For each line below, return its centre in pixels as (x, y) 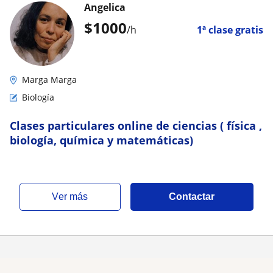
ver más (73, 197)
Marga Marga (49, 80)
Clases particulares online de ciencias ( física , (136, 126)
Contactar (192, 197)
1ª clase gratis (230, 30)
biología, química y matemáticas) (101, 140)
